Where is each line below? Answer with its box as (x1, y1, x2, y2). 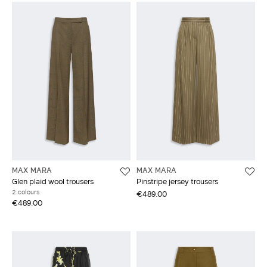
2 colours (12, 187, 39, 197)
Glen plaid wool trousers (12, 175, 94, 187)
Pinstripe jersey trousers (136, 175, 218, 187)
